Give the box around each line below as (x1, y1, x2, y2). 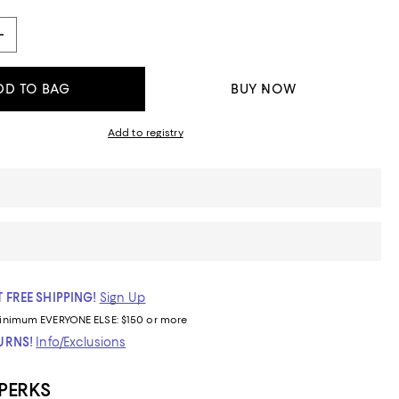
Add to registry (108, 126, 183, 139)
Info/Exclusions (36, 335, 126, 349)
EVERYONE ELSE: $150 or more (40, 313, 188, 326)
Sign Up (99, 290, 146, 305)
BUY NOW (231, 81, 297, 97)
